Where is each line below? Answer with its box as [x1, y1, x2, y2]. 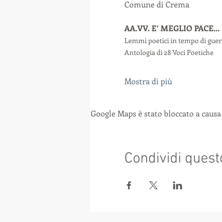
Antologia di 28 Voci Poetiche [124, 48, 214, 57]
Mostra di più [124, 76, 172, 86]
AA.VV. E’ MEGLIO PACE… [124, 23, 220, 33]
